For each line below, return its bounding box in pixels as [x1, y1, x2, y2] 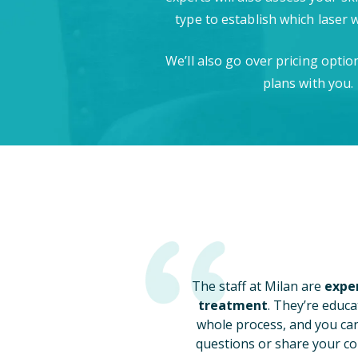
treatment [197, 296, 268, 314]
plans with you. [262, 74, 354, 92]
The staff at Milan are [192, 276, 324, 295]
